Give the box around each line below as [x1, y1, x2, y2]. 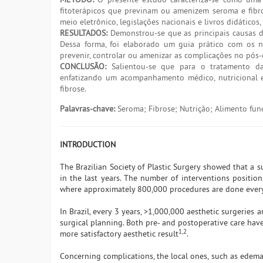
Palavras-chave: [60, 103, 115, 114]
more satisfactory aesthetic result [60, 228, 178, 240]
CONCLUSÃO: [60, 61, 106, 72]
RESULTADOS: [60, 28, 107, 39]
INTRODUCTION [60, 139, 116, 150]
